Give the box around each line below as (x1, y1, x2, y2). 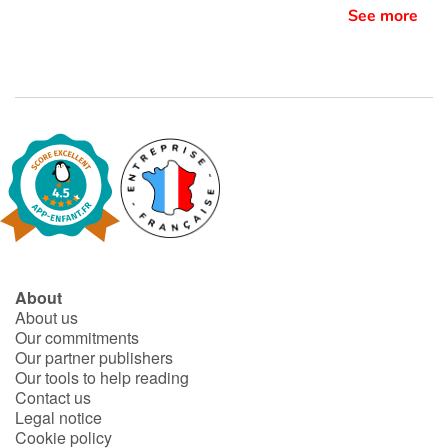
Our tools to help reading (15, 365, 189, 389)
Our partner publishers (15, 345, 173, 369)
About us (15, 305, 78, 329)
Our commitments (15, 325, 139, 349)
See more (348, 4, 418, 27)
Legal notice (15, 405, 102, 429)
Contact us (15, 385, 91, 409)
